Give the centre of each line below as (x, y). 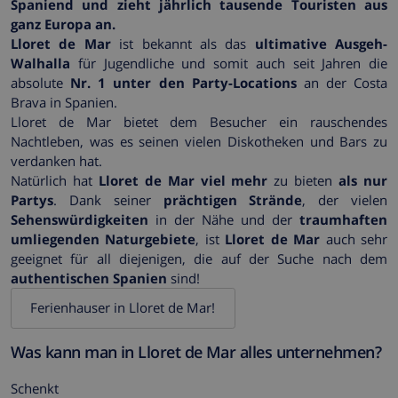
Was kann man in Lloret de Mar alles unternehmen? (196, 352)
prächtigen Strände (233, 199)
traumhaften (343, 219)
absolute (41, 82)
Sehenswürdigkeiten (80, 219)
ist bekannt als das (183, 43)
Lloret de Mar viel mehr (183, 180)
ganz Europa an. (63, 24)
